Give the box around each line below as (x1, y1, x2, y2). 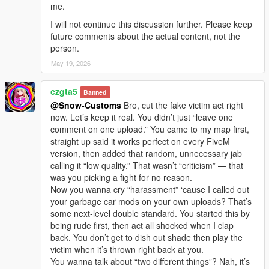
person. (50, 41, 79, 54)
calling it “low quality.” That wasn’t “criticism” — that (50, 159, 243, 171)
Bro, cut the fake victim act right (121, 98, 243, 111)
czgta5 (50, 85, 77, 97)
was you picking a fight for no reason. (50, 171, 192, 183)
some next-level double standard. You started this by (50, 207, 250, 219)
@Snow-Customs (50, 98, 121, 111)
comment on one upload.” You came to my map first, (50, 122, 249, 135)
